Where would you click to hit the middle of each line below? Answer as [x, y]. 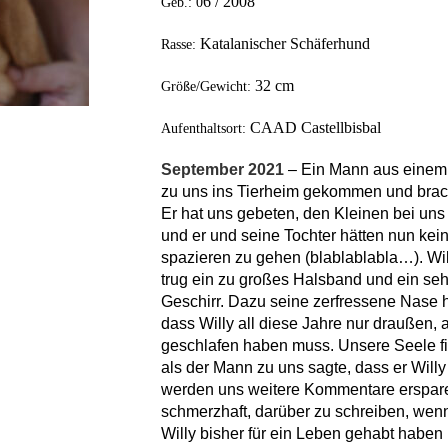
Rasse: [180, 44]
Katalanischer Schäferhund [284, 43]
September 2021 [224, 169]
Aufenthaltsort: [205, 128]
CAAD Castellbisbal [315, 127]
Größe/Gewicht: [207, 86]
